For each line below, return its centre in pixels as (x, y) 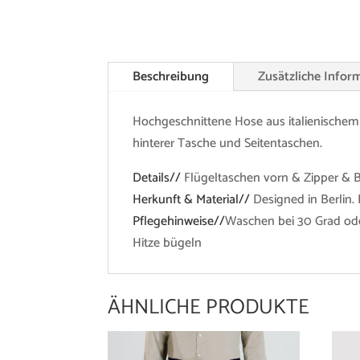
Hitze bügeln (168, 243)
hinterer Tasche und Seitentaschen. (228, 143)
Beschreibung (171, 76)
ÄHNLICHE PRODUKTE (209, 308)
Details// (159, 178)
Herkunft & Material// (192, 199)
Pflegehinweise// (179, 221)
